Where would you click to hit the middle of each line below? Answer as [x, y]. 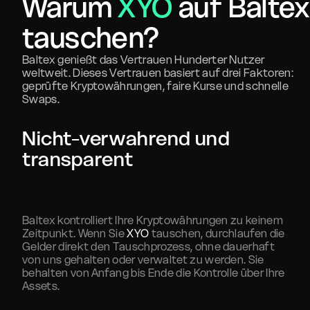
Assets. [41, 286]
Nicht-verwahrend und [126, 138]
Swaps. [41, 99]
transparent [78, 159]
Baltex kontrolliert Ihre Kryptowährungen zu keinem [153, 220]
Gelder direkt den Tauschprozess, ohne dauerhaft [149, 246]
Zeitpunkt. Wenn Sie [75, 233]
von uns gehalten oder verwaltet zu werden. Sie [143, 259]
